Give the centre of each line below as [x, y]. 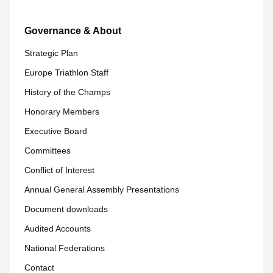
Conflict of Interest [59, 170]
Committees [48, 151]
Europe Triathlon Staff [66, 73]
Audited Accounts [58, 229]
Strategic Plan [51, 53]
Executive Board [56, 131]
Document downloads [66, 209]
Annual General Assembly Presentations [102, 190]
